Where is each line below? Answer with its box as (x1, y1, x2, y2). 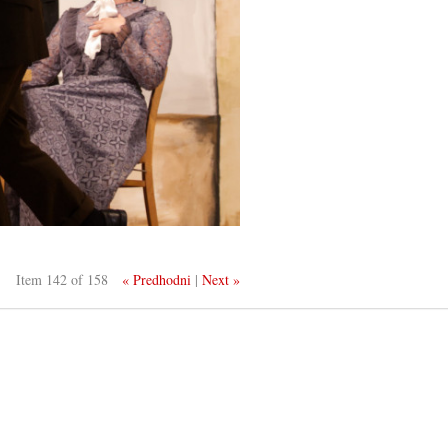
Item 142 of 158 (16, 269, 109, 289)
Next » (202, 269, 241, 289)
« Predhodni (122, 269, 192, 289)
